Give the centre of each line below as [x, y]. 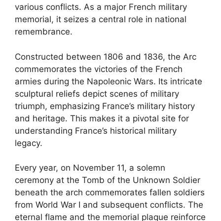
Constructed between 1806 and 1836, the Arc [106, 56]
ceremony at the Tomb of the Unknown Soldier [108, 180]
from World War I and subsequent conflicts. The [109, 205]
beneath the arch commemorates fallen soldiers [110, 192]
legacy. [29, 143]
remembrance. [44, 32]
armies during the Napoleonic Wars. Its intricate [109, 81]
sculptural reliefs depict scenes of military [97, 93]
